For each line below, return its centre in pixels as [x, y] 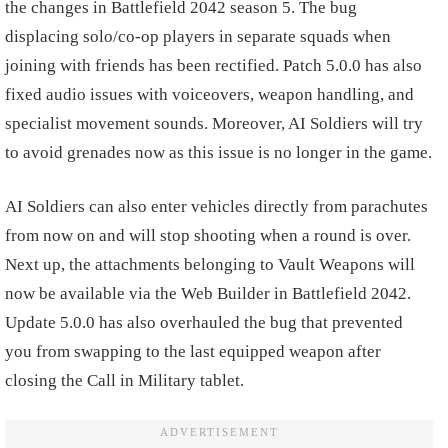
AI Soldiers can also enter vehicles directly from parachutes [216, 207]
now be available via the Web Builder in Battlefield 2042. [208, 294]
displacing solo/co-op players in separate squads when [198, 37]
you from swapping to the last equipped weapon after [193, 352]
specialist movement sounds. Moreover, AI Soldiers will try [214, 124]
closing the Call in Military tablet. [126, 381]
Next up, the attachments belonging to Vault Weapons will [210, 265]
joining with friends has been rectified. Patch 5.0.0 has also [213, 66]
